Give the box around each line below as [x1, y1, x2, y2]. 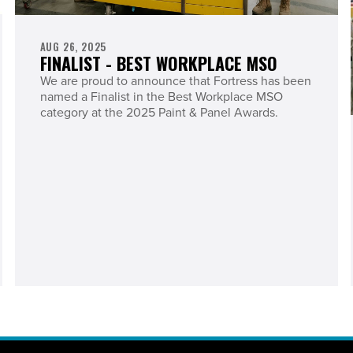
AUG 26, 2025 [39, 39, 107, 54]
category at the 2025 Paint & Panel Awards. [39, 102, 278, 121]
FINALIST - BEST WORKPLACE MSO [39, 50, 277, 76]
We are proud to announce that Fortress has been [39, 71, 311, 89]
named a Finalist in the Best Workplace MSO [39, 87, 283, 105]
